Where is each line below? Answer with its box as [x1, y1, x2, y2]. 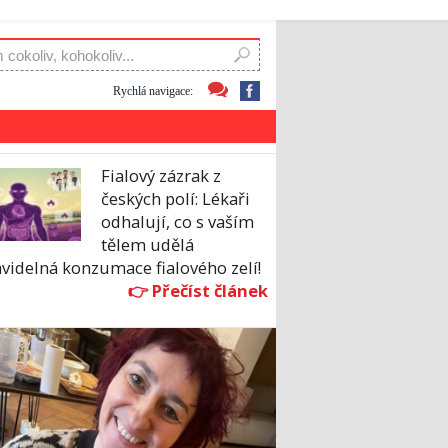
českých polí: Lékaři [101, 187, 250, 211]
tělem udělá [101, 233, 194, 257]
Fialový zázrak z [101, 164, 221, 188]
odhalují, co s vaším [101, 210, 254, 234]
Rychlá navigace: [113, 83, 193, 98]
